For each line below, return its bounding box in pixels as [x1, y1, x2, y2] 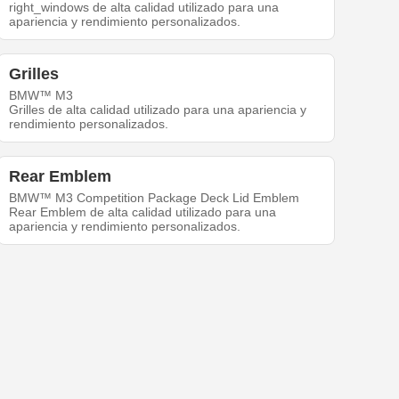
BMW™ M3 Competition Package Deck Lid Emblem [9, 191, 300, 206]
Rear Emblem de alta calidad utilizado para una [9, 205, 277, 220]
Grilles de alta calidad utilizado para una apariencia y [9, 102, 307, 118]
